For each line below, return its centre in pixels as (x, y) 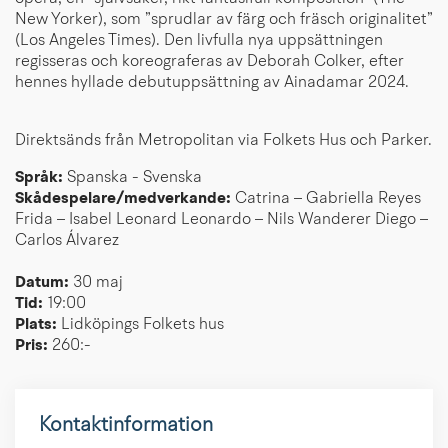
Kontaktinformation (126, 425)
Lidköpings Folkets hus (140, 324)
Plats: (36, 324)
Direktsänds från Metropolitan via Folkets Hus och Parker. (223, 140)
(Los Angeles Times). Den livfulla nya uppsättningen (199, 40)
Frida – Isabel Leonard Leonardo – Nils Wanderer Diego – (221, 219)
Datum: (44, 282)
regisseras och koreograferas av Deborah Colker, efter (209, 61)
